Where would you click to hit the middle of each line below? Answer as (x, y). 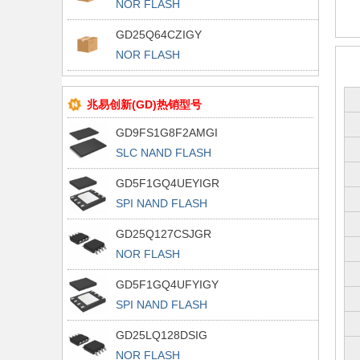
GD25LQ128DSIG (162, 335)
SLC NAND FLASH (164, 153)
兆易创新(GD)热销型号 (144, 104)
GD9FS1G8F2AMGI (167, 133)
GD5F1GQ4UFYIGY (167, 284)
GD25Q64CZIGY (159, 35)
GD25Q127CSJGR (164, 234)
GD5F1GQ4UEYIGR (168, 183)
